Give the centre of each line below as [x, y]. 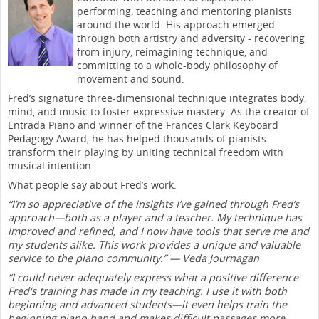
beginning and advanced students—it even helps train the [147, 304]
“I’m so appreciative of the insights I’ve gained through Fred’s [153, 204]
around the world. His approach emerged [176, 24]
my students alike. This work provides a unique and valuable [154, 244]
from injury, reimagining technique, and [172, 51]
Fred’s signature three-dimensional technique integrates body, [157, 98]
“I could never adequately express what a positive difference [153, 277]
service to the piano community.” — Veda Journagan [134, 258]
